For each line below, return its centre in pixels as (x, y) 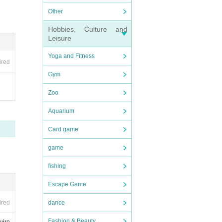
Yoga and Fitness (71, 56)
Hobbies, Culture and (88, 29)
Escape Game (67, 184)
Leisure (60, 38)
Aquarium (61, 111)
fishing (57, 166)
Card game (63, 129)
